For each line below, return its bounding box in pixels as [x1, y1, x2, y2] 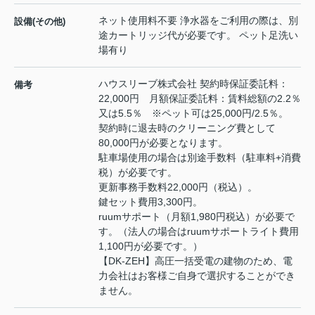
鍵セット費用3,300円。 [98, 196, 202, 208]
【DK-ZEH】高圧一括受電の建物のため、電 [98, 255, 292, 267]
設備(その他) [14, 16, 65, 27]
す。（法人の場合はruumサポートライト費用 [98, 226, 299, 238]
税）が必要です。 [98, 167, 177, 179]
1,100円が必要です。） [98, 240, 202, 252]
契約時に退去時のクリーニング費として [98, 122, 276, 134]
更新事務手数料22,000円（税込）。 [98, 181, 257, 193]
